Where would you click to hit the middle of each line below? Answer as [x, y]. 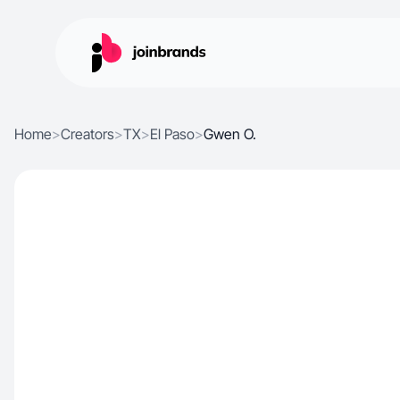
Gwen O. [230, 134]
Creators [87, 134]
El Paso [172, 134]
